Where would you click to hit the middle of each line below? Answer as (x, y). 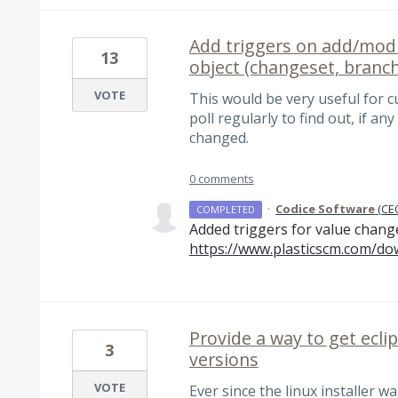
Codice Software (326, 208)
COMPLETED (226, 209)
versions (223, 359)
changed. (219, 138)
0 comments (221, 178)
